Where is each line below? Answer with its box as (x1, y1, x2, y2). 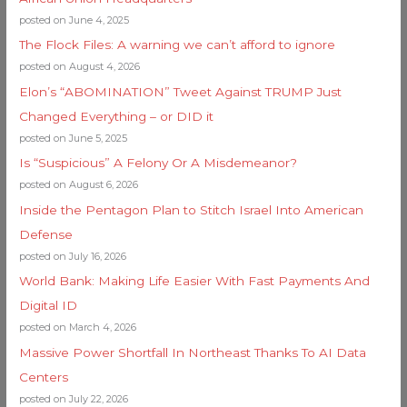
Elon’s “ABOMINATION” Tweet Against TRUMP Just (19, 84, 342, 99)
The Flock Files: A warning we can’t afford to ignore (19, 37, 336, 53)
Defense (19, 226, 74, 242)
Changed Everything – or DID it (19, 108, 214, 124)
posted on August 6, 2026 (19, 178, 139, 192)
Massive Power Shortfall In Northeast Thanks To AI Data (19, 344, 367, 360)
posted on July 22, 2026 (19, 392, 129, 405)
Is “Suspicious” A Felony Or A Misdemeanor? (19, 155, 298, 171)
